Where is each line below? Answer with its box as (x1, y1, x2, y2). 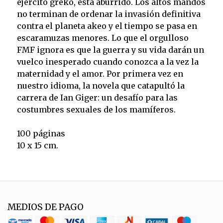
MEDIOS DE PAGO (7, 201, 84, 213)
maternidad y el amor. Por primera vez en (16, 68, 183, 79)
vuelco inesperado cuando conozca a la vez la (16, 56, 199, 67)
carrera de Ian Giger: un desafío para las (16, 92, 178, 103)
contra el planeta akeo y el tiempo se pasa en (16, 20, 197, 31)
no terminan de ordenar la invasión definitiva (16, 8, 201, 19)
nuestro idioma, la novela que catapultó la (16, 80, 185, 91)
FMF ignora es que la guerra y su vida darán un (16, 44, 204, 55)
